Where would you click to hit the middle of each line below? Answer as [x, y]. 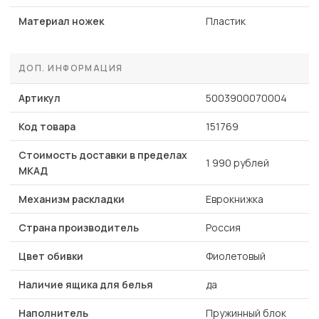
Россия [223, 228]
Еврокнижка [235, 199]
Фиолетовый [236, 256]
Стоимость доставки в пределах [103, 155]
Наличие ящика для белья [86, 285]
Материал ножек [61, 21]
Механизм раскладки [72, 199]
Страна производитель [79, 228]
